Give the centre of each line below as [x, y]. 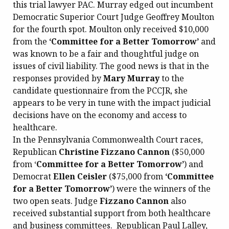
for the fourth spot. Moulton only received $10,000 [111, 29]
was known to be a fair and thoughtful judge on [106, 53]
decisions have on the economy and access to [100, 115]
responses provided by [58, 78]
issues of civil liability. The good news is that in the [111, 66]
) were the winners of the [161, 188]
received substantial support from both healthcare [112, 213]
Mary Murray [131, 78]
